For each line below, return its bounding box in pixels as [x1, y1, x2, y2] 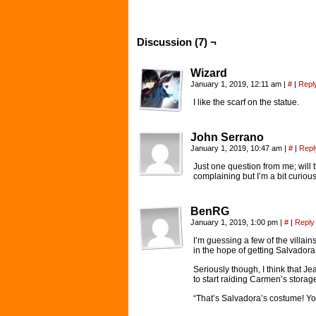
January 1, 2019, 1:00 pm [190, 218, 280, 226]
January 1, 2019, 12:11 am [190, 80, 284, 88]
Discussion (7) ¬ [137, 36, 217, 48]
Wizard [190, 67, 227, 79]
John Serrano [190, 131, 264, 143]
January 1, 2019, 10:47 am [190, 144, 284, 152]
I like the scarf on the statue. [193, 97, 299, 107]
